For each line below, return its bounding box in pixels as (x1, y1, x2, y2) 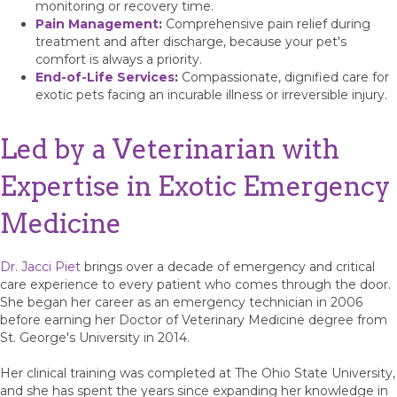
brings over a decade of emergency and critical (81, 258, 375, 275)
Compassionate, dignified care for (178, 68, 389, 85)
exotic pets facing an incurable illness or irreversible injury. (35, 86, 387, 103)
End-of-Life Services (35, 68, 175, 85)
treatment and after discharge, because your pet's (35, 33, 346, 50)
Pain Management (35, 15, 159, 32)
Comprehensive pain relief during (162, 15, 370, 32)
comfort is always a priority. (35, 51, 202, 67)
